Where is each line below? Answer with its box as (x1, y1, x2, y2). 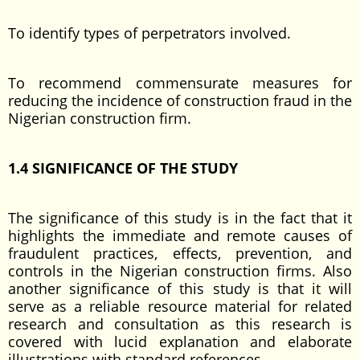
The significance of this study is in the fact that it (8, 208, 352, 227)
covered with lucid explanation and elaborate (8, 332, 352, 351)
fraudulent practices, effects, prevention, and (8, 243, 352, 263)
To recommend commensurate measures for (8, 73, 352, 92)
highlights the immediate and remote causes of (8, 226, 352, 245)
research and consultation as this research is (8, 314, 352, 333)
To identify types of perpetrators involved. (8, 23, 291, 43)
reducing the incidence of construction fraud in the (8, 91, 352, 110)
